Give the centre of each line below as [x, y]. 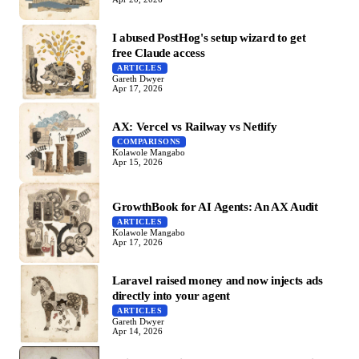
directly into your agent [171, 295]
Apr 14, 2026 [137, 331]
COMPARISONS [149, 142]
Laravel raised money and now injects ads [218, 280]
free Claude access [159, 53]
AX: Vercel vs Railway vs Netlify [195, 127]
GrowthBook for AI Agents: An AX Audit [215, 207]
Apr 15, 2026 [137, 161]
